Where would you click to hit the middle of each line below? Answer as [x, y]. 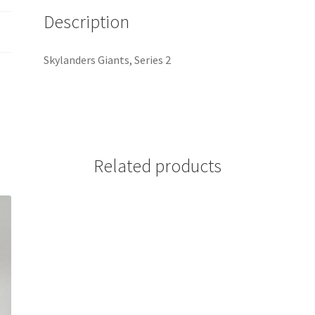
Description [87, 21]
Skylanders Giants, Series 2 [108, 59]
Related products [157, 166]
